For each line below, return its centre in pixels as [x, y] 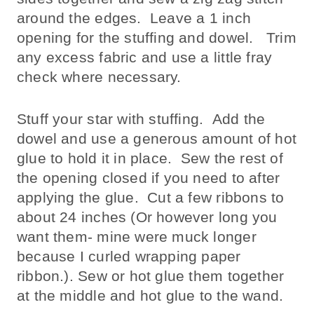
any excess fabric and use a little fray [145, 57]
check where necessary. [99, 76]
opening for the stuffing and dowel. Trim [157, 37]
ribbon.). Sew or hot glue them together [151, 275]
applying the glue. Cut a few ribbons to [151, 197]
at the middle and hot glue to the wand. [150, 295]
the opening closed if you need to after [149, 177]
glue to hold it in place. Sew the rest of [150, 158]
